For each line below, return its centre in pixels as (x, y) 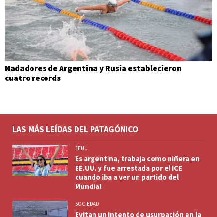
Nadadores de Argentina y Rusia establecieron (93, 68)
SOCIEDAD (87, 204)
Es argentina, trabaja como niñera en (137, 158)
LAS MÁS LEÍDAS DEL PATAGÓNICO (75, 129)
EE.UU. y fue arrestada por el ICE (129, 168)
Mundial (88, 186)
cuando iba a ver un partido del (127, 177)
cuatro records (33, 78)
